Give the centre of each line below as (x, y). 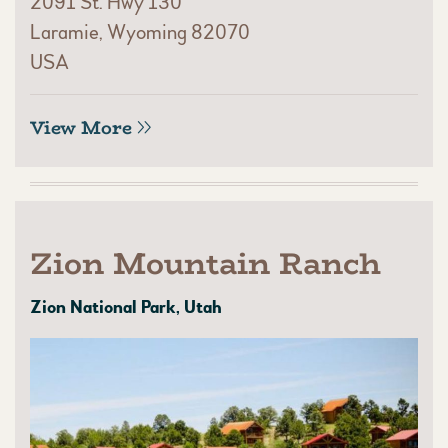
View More (81, 127)
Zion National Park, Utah (126, 307)
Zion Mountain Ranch (205, 263)
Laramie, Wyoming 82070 (140, 32)
